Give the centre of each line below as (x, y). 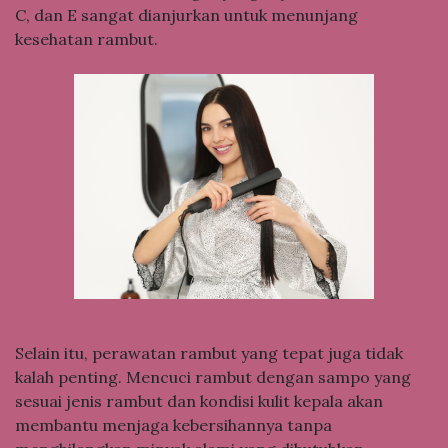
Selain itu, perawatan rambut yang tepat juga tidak (209, 353)
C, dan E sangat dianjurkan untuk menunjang (186, 14)
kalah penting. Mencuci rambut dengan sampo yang (213, 377)
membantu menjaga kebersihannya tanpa (173, 425)
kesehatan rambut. (86, 38)
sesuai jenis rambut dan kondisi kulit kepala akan (199, 401)
